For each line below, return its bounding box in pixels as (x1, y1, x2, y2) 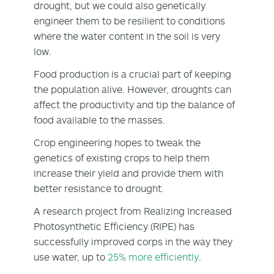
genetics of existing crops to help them (34, 151, 210, 164)
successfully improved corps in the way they (34, 235, 232, 248)
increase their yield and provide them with (34, 166, 223, 179)
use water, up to (34, 250, 108, 263)
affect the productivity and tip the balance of (34, 98, 235, 111)
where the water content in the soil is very (34, 29, 220, 42)
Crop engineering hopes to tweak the (34, 136, 201, 149)
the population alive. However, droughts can (34, 83, 231, 95)
